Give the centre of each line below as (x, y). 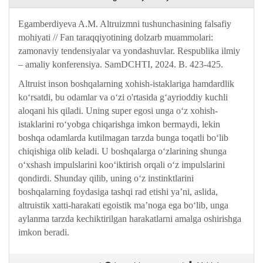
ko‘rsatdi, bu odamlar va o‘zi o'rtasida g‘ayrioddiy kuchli (123, 97)
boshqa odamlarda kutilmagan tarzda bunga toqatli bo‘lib (123, 138)
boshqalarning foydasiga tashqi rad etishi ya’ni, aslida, (118, 192)
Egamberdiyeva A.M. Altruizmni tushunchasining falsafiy (125, 24)
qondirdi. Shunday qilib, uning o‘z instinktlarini (106, 178)
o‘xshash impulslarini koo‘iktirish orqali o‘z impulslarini (122, 165)
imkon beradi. (44, 232)
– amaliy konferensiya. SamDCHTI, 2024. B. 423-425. (122, 64)
